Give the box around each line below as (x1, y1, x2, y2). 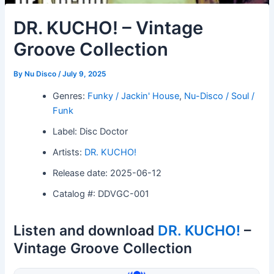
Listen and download (13, 221, 158, 239)
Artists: (53, 146, 85, 158)
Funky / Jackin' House (87, 90, 180, 102)
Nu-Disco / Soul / (184, 90, 255, 102)
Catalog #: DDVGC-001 (53, 188, 150, 199)
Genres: (53, 90, 88, 102)
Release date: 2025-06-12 (53, 167, 162, 179)
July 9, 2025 (62, 70, 106, 78)
